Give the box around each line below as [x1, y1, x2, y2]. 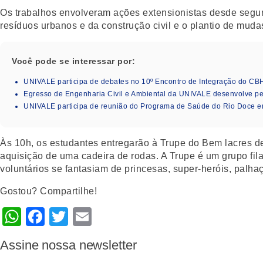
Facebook [45, 205, 130, 227]
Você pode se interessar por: [12, 56, 135, 66]
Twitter [68, 205, 126, 227]
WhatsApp [21, 205, 110, 227]
